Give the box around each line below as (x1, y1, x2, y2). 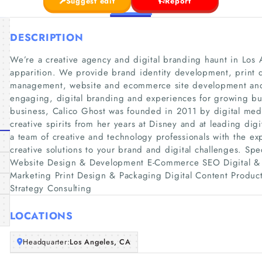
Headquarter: (23, 236, 70, 247)
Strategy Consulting (10, 182, 92, 195)
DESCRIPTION (10, 30, 84, 44)
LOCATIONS (10, 208, 73, 223)
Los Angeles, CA (70, 236, 131, 247)
